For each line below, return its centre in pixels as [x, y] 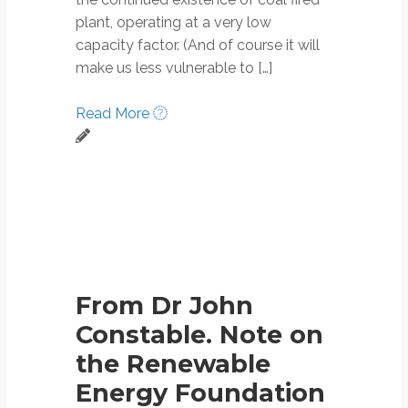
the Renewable [173, 364]
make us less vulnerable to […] [174, 67]
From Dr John [164, 306]
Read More [114, 113]
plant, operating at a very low [173, 22]
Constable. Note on [199, 335]
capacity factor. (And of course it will [198, 45]
